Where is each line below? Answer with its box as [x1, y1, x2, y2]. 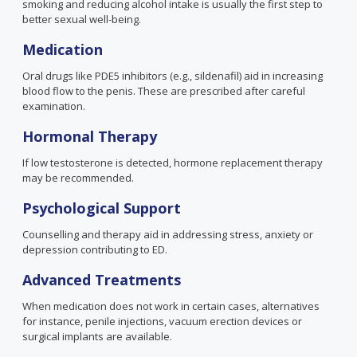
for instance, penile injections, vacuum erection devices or [22, 314, 302, 328]
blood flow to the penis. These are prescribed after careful [22, 84, 305, 98]
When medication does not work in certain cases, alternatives [22, 299, 320, 313]
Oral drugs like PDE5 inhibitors [22, 69, 167, 83]
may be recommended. [22, 171, 134, 185]
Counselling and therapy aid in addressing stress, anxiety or [22, 227, 313, 241]
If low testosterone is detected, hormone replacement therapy [22, 155, 323, 170]
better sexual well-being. [22, 12, 141, 26]
